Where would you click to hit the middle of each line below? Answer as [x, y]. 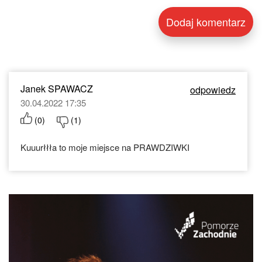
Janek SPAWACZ [57, 89]
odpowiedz [213, 90]
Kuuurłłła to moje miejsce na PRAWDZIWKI [105, 147]
